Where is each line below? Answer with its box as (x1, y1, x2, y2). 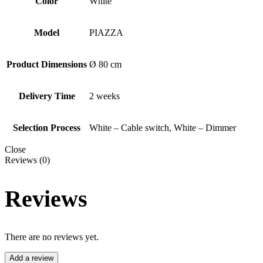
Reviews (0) (5, 155, 50, 165)
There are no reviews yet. (5, 232, 99, 242)
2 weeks (89, 91, 120, 101)
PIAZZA (89, 28, 123, 38)
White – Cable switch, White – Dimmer (89, 123, 236, 133)
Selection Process (13, 123, 80, 133)
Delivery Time (18, 91, 75, 101)
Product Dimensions (6, 59, 87, 69)
